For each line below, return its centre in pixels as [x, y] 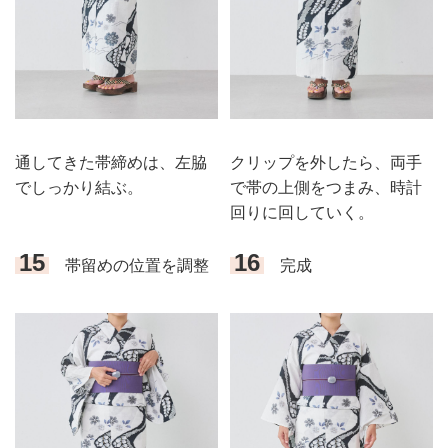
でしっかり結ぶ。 [79, 188]
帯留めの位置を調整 [128, 266]
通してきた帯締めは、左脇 [111, 163]
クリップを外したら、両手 [325, 163]
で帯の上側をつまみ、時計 [325, 188]
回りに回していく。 [301, 213]
